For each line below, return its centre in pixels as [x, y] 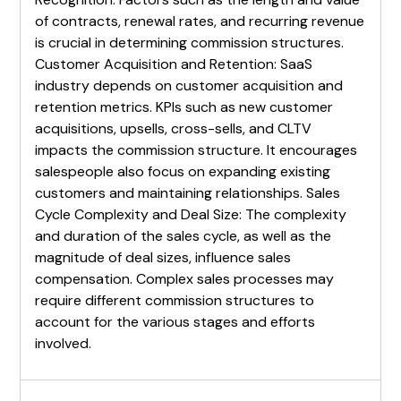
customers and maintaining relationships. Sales [188, 192]
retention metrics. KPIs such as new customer [184, 107]
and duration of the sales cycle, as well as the [183, 235]
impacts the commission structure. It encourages [196, 149]
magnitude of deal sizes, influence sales [163, 257]
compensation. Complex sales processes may [185, 278]
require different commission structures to [175, 300]
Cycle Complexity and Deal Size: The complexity [191, 214]
